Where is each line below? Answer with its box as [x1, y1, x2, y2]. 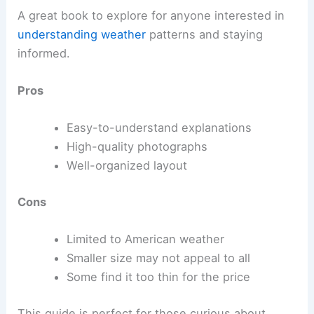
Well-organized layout [66, 158, 187, 173]
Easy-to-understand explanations [66, 121, 252, 135]
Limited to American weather [66, 232, 224, 247]
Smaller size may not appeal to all [66, 251, 250, 266]
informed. [18, 46, 71, 60]
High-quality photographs [66, 139, 207, 154]
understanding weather [18, 27, 146, 41]
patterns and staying [146, 27, 264, 41]
